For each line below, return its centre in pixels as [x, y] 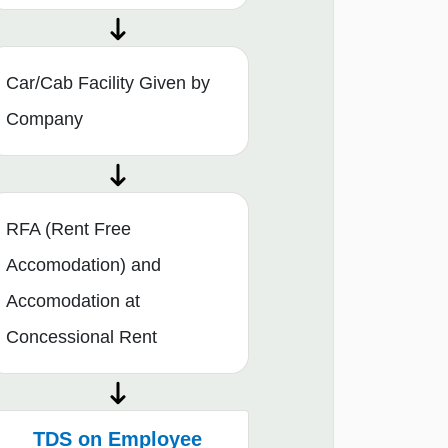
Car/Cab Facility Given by [108, 82]
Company [44, 118]
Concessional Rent [81, 336]
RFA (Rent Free [68, 228]
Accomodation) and [83, 264]
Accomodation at [73, 300]
